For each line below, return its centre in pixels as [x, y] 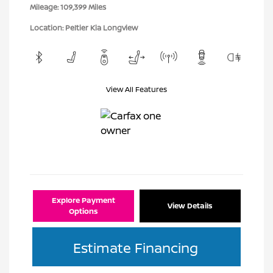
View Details [190, 206]
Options [83, 211]
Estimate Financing [135, 248]
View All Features [136, 89]
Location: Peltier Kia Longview [84, 28]
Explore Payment [83, 200]
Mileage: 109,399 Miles [68, 7]
